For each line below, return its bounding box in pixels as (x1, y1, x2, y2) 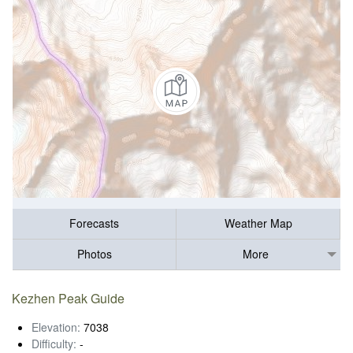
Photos (76, 246, 112, 262)
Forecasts (69, 215, 119, 232)
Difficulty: (32, 335, 76, 351)
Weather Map (224, 215, 292, 232)
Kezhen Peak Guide (12, 288, 125, 307)
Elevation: (32, 318, 80, 335)
